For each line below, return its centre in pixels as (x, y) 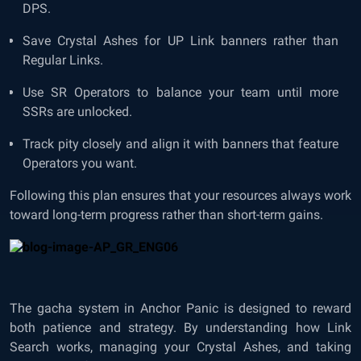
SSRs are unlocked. (77, 112)
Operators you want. (80, 163)
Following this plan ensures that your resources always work (180, 195)
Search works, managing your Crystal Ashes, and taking (180, 347)
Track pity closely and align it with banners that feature (180, 144)
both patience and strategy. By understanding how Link (180, 328)
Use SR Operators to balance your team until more (180, 92)
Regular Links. (63, 60)
